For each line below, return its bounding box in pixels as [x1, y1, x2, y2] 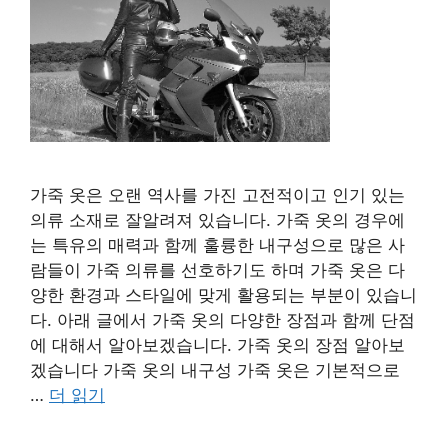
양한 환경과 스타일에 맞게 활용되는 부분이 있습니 [30, 284, 417, 305]
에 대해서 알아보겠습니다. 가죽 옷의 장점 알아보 [30, 334, 405, 355]
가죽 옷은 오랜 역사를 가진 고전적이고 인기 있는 [30, 184, 405, 205]
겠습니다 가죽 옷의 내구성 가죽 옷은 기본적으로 [30, 359, 400, 380]
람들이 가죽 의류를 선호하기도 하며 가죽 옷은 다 [30, 259, 405, 280]
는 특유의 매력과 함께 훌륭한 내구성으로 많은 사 [30, 234, 405, 255]
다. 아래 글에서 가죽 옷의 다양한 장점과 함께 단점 [30, 309, 415, 330]
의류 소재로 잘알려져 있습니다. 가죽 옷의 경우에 [30, 209, 405, 230]
